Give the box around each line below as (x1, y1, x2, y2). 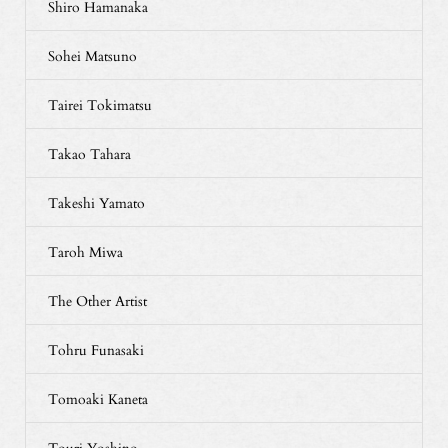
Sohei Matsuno (47, 44, 137, 66)
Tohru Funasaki (47, 338, 144, 360)
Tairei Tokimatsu (47, 93, 152, 115)
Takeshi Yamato (47, 191, 145, 213)
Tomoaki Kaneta (47, 387, 148, 409)
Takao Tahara (47, 142, 131, 164)
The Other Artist (47, 289, 147, 311)
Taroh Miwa (47, 240, 123, 262)
